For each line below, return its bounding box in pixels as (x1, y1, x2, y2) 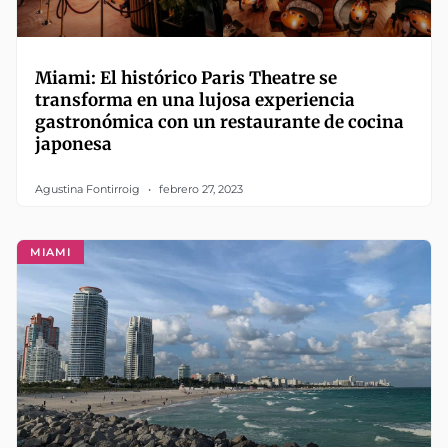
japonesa (35, 133, 112, 156)
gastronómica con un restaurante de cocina (35, 111, 404, 134)
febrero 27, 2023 (156, 182, 243, 197)
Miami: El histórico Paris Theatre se (35, 67, 337, 90)
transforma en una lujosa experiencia (35, 89, 355, 112)
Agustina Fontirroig (35, 182, 143, 197)
